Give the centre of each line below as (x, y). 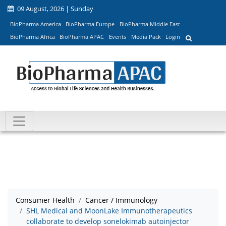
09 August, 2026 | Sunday (54, 9)
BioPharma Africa (32, 37)
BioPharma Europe (90, 24)
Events (117, 37)
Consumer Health (45, 200)
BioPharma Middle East (150, 24)
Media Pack (146, 37)
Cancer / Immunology (121, 200)
